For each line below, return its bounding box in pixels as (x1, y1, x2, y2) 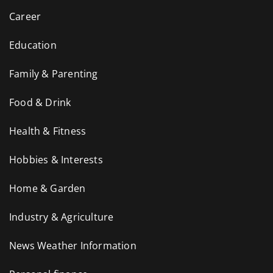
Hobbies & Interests (9, 152, 103, 166)
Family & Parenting (9, 66, 98, 80)
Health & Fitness (9, 124, 87, 138)
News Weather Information (9, 238, 136, 252)
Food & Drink (9, 95, 71, 109)
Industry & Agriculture (9, 210, 114, 224)
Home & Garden (9, 181, 86, 195)
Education (9, 38, 57, 52)
